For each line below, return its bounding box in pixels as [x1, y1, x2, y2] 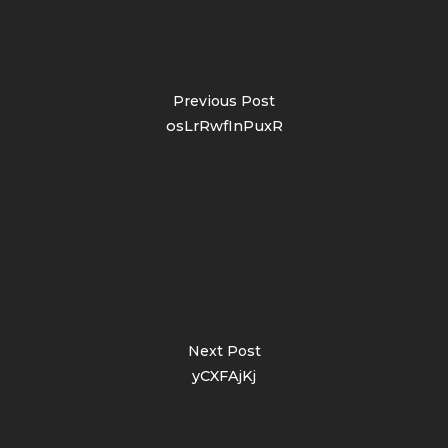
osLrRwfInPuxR [165, 116, 283, 135]
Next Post [187, 341, 261, 360]
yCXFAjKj [192, 366, 256, 385]
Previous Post [173, 91, 275, 110]
